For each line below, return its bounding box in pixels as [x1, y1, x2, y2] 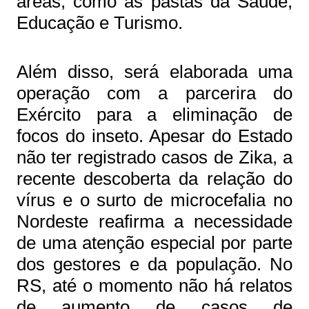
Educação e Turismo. [16, 12, 183, 33]
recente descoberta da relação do [16, 168, 293, 189]
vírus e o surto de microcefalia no [16, 190, 293, 210]
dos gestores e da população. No [16, 254, 293, 275]
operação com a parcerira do [16, 83, 293, 103]
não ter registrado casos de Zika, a [16, 147, 293, 168]
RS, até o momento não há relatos [16, 275, 293, 296]
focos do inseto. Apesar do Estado [16, 126, 293, 146]
